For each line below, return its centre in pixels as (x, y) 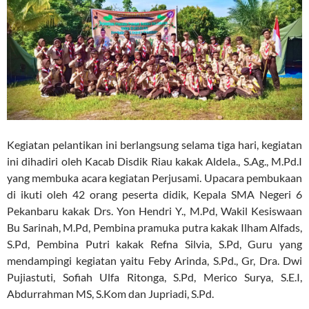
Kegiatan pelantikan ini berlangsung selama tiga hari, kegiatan (154, 145)
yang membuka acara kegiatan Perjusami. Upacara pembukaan (154, 178)
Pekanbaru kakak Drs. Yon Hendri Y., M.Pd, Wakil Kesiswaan (154, 211)
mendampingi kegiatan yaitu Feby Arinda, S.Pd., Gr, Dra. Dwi (154, 261)
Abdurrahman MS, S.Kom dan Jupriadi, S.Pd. (110, 294)
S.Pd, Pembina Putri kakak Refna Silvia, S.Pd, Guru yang (154, 244)
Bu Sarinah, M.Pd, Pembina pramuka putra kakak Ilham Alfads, (154, 228)
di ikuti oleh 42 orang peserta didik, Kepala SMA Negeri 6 (154, 195)
